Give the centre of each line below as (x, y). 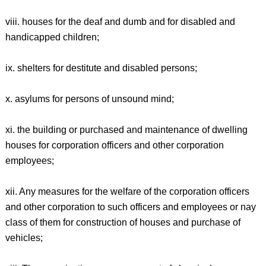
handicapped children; (52, 37)
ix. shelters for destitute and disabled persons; (101, 68)
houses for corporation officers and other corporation (114, 145)
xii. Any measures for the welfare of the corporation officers (127, 191)
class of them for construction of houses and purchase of (123, 222)
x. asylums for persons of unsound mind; (89, 99)
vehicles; (24, 238)
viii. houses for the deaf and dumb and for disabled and (120, 22)
